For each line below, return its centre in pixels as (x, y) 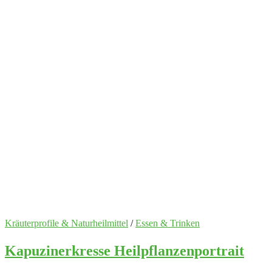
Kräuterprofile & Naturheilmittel (66, 223)
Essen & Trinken (168, 223)
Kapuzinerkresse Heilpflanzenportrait (124, 251)
